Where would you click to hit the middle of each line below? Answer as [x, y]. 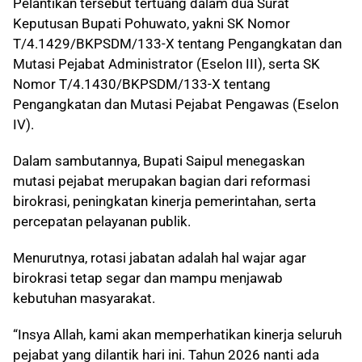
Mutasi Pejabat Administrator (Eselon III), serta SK [166, 64]
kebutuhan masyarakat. [84, 299]
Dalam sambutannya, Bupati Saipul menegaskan [159, 161]
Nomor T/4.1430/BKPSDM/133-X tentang [142, 84]
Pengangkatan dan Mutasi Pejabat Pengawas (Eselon [176, 105]
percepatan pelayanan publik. [102, 222]
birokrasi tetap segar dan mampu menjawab [148, 278]
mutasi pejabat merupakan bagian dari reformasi [162, 181]
